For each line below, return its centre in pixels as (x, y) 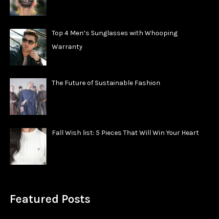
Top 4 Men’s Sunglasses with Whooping (114, 33)
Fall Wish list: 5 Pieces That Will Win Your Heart (125, 132)
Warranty (67, 47)
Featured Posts (50, 199)
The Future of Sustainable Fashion (106, 83)
